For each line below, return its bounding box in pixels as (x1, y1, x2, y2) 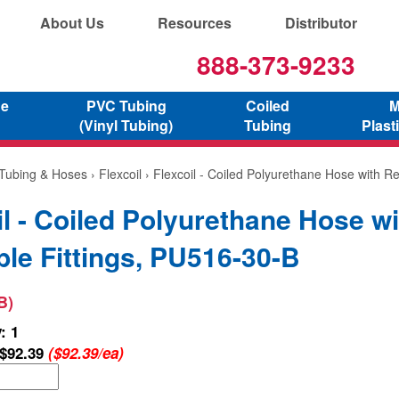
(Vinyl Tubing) (79, 114, 174, 135)
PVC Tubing (85, 94, 167, 116)
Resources (158, 12, 232, 33)
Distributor (285, 12, 357, 33)
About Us (40, 12, 104, 33)
